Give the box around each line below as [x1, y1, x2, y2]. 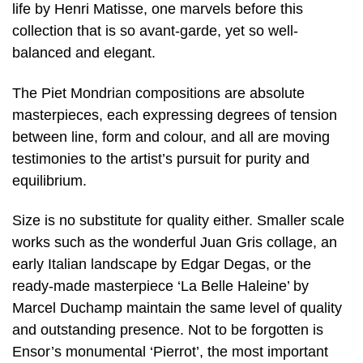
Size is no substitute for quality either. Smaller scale [12, 212, 344, 229]
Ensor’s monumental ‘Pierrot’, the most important [12, 344, 328, 361]
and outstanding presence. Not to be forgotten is [12, 322, 323, 339]
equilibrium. [12, 172, 87, 189]
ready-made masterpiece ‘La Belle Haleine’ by [12, 278, 309, 295]
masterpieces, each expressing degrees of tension [12, 106, 337, 123]
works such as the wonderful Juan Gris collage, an [12, 234, 337, 251]
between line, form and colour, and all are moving [12, 128, 330, 145]
